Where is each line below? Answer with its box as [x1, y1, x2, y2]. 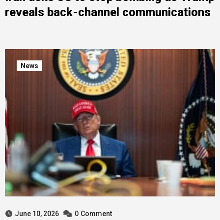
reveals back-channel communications [4, 5, 211, 19]
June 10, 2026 [14, 210, 59, 218]
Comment [80, 210, 112, 218]
